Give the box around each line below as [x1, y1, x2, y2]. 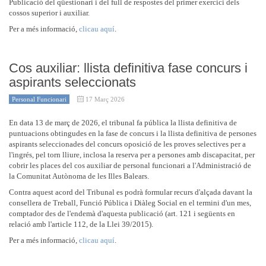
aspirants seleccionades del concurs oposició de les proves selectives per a [9, 140, 246, 148]
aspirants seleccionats [9, 75, 136, 90]
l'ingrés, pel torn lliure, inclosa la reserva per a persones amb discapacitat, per [9, 150, 255, 159]
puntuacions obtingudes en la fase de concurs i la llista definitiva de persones [9, 129, 256, 138]
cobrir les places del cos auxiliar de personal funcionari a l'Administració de [9, 161, 251, 170]
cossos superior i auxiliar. [9, 8, 90, 17]
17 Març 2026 [85, 96, 125, 103]
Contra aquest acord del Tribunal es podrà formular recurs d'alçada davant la [9, 188, 252, 197]
